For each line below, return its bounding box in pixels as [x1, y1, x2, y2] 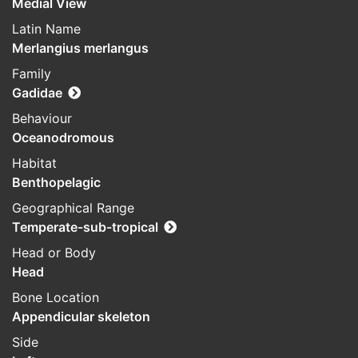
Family [12, 66, 51, 82]
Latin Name [12, 21, 81, 38]
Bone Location [12, 289, 99, 306]
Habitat [12, 155, 57, 172]
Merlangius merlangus [12, 40, 149, 57]
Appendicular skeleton [12, 308, 150, 325]
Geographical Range [12, 200, 134, 217]
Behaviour [12, 110, 72, 127]
